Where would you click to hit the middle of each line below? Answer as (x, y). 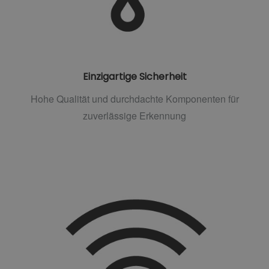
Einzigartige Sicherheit (134, 77)
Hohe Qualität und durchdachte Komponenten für (134, 99)
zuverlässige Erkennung (134, 116)
